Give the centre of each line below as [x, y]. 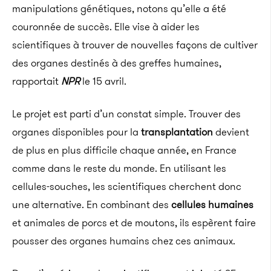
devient [231, 132]
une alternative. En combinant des [92, 204]
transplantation [177, 132]
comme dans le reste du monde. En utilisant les [119, 168]
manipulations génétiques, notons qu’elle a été [119, 8]
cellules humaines [212, 204]
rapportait [37, 81]
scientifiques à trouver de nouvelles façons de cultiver [135, 45]
